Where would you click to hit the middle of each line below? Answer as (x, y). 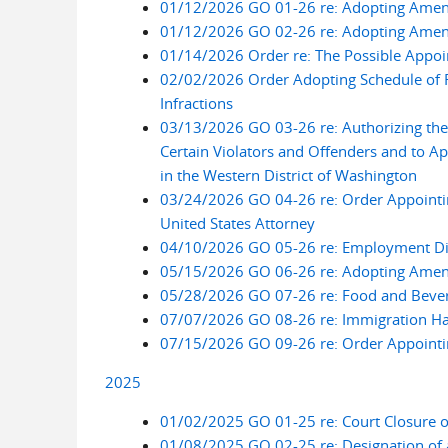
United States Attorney (237, 223)
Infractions (196, 103)
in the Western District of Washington (288, 175)
